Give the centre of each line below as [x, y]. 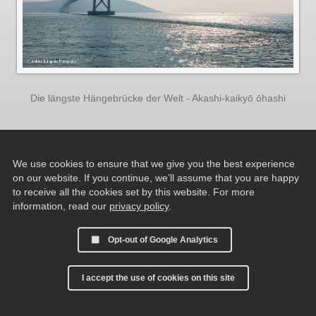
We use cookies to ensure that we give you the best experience [154, 164]
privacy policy [139, 206]
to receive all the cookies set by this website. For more [134, 192]
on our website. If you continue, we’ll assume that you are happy [156, 178]
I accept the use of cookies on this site [158, 278]
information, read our [61, 206]
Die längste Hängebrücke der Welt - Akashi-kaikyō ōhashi [158, 98]
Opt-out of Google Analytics [163, 240]
